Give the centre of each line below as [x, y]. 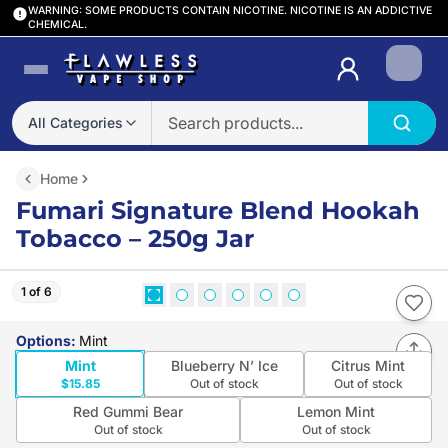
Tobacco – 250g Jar [135, 238]
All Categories [75, 122]
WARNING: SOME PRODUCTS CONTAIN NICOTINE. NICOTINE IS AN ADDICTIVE [230, 10]
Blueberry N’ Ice [224, 365]
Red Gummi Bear [128, 411]
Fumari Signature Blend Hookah [218, 210]
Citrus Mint [368, 365]
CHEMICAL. [57, 24]
